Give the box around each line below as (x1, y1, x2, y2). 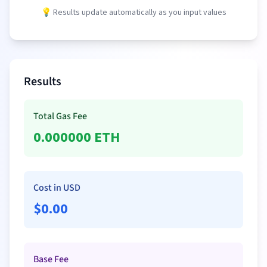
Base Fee (33, 253, 69, 266)
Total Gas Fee (33, 110, 87, 123)
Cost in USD (33, 181, 80, 194)
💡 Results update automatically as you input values (41, 7, 226, 18)
